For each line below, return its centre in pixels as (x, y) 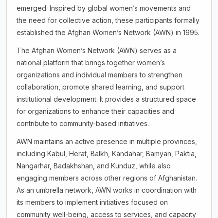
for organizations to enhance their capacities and (95, 111)
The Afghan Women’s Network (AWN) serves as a (96, 50)
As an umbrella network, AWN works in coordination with (106, 190)
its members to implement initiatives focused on (92, 202)
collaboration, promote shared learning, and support (100, 87)
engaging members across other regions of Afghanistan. (107, 178)
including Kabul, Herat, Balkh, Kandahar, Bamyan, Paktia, (106, 154)
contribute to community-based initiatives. (82, 123)
